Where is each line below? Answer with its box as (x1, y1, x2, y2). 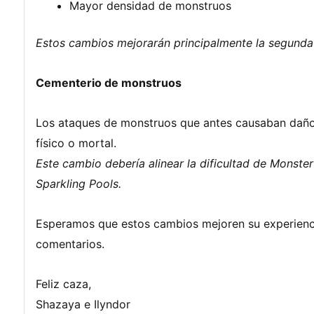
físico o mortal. (36, 135, 116, 150)
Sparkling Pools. (36, 176, 121, 191)
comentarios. (36, 236, 104, 251)
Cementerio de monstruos (36, 75, 182, 90)
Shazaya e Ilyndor (36, 296, 130, 311)
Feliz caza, (36, 276, 91, 291)
